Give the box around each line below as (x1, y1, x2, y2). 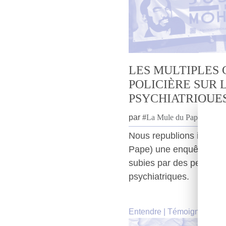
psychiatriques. (129, 171, 189, 182)
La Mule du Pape (146, 112, 201, 122)
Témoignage (167, 207, 213, 216)
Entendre (129, 207, 161, 216)
